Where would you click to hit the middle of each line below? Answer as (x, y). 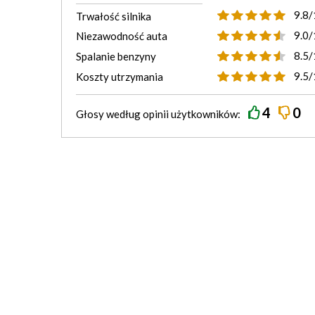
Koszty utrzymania (120, 77)
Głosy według (109, 114)
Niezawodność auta (122, 36)
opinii (156, 114)
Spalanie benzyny (116, 56)
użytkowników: (206, 114)
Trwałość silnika (114, 16)
